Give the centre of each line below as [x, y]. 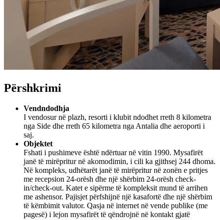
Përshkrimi [33, 88]
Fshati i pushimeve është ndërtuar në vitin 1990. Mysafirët [113, 153]
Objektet [38, 144]
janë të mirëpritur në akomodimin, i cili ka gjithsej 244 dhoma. [120, 162]
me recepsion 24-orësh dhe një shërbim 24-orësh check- [110, 179]
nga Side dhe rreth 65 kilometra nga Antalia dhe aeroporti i [114, 126]
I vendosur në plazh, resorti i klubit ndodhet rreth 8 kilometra [117, 117]
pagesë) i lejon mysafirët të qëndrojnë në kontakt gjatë [107, 215]
